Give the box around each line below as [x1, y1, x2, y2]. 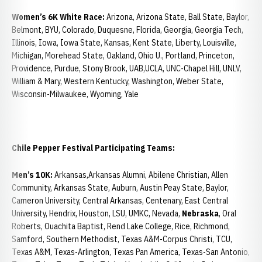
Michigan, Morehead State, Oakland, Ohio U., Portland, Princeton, [12, 50, 235, 61]
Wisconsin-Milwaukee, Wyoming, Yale [12, 89, 139, 99]
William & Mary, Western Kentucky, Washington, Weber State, [12, 76, 223, 87]
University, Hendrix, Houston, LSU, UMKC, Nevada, [12, 208, 180, 219]
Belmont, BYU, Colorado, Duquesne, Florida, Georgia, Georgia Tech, [12, 25, 243, 35]
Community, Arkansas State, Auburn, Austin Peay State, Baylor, [12, 182, 229, 193]
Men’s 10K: [12, 170, 54, 180]
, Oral [219, 208, 236, 219]
